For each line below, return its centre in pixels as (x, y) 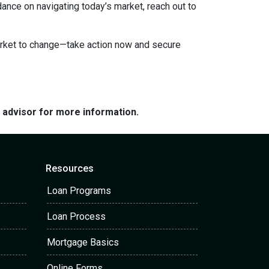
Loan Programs (79, 191)
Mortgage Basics (83, 242)
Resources (70, 168)
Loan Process (76, 216)
